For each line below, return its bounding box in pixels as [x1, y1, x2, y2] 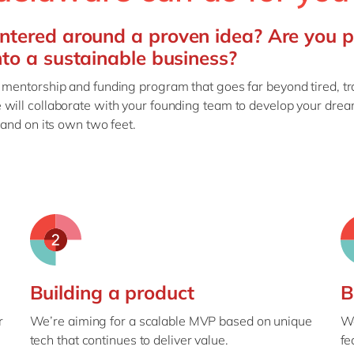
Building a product [29, 281, 194, 304]
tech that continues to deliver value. [29, 332, 228, 348]
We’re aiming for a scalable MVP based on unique [29, 313, 312, 329]
